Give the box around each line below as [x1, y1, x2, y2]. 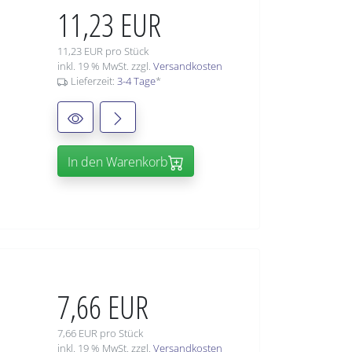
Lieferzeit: [70, 74, 117, 89]
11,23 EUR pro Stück [57, 44, 148, 59]
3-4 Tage [116, 74, 156, 89]
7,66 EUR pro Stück [57, 326, 143, 341]
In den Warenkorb [68, 153, 168, 171]
